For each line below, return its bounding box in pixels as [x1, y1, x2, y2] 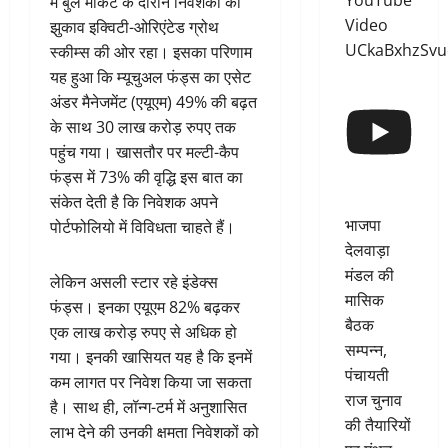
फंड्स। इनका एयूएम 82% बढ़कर [50, 295, 240, 318]
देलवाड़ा [344, 238, 390, 261]
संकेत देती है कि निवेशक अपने [50, 190, 218, 213]
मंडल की [344, 263, 394, 286]
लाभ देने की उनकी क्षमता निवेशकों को [50, 420, 259, 443]
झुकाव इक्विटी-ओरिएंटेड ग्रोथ [50, 15, 219, 38]
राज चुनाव [344, 388, 402, 411]
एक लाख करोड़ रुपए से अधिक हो [50, 320, 237, 343]
